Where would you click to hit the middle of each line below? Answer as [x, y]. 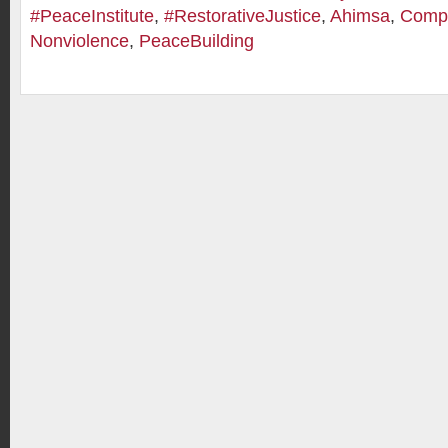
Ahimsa [360, 16]
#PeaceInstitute [92, 16]
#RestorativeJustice [242, 16]
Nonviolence [79, 41]
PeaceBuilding [196, 41]
